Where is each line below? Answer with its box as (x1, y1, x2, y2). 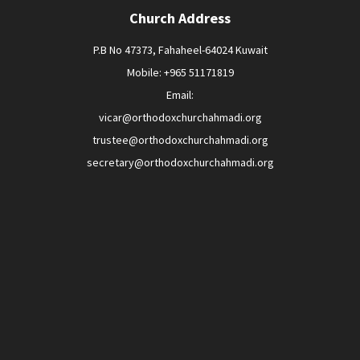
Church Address (129, 9, 231, 27)
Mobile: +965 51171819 (126, 65, 234, 80)
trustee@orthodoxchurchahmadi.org (92, 133, 268, 147)
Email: (166, 88, 194, 102)
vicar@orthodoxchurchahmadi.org (98, 110, 262, 125)
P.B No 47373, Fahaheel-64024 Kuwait (92, 43, 268, 57)
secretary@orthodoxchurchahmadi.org (86, 155, 274, 170)
